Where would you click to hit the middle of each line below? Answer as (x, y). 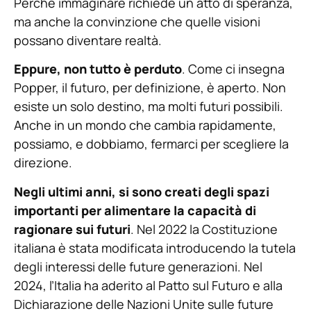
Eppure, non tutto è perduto (98, 69)
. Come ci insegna (233, 69)
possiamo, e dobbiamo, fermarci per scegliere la (151, 144)
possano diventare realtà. (88, 41)
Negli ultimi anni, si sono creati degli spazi (142, 191)
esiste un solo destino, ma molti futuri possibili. (149, 107)
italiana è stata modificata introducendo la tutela (155, 247)
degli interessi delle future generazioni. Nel (138, 266)
